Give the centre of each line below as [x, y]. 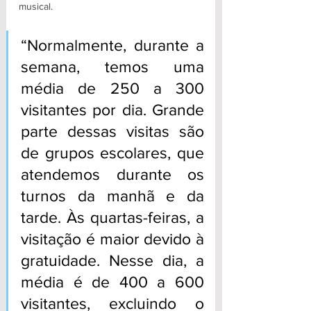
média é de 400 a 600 [112, 281]
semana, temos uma [112, 66]
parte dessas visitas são [112, 131]
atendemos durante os [112, 174]
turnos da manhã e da [112, 195]
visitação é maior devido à [112, 238]
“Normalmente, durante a [112, 45]
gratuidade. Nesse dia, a [112, 260]
